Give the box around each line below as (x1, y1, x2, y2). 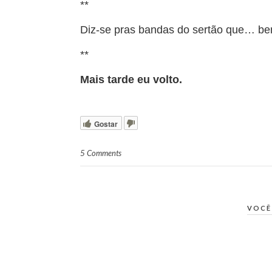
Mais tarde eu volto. (80, 73, 182, 86)
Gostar (94, 118, 118, 129)
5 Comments (80, 148, 121, 158)
